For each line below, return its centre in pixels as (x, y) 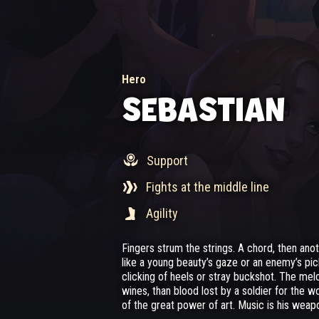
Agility (162, 213)
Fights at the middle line (208, 187)
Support (167, 161)
